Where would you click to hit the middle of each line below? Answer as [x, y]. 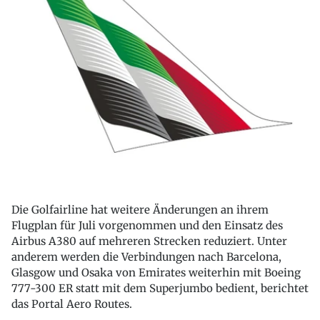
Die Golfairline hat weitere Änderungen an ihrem [140, 210]
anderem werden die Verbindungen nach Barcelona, [146, 257]
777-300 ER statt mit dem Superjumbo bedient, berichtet [160, 289]
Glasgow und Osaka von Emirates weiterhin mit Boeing [156, 273]
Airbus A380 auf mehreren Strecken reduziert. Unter [149, 241]
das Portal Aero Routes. [72, 304]
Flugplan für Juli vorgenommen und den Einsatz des [147, 226]
